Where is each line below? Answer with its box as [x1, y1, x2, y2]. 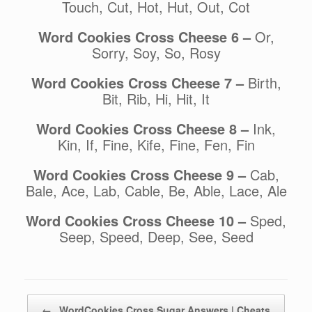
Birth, [247, 72, 281, 93]
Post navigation [24, 294, 87, 308]
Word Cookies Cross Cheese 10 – [26, 210, 250, 231]
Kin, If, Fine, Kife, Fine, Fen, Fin [57, 134, 255, 155]
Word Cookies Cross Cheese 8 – [36, 118, 253, 139]
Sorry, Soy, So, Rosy [91, 42, 221, 63]
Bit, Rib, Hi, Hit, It [102, 88, 210, 109]
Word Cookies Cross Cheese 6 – [38, 26, 255, 47]
